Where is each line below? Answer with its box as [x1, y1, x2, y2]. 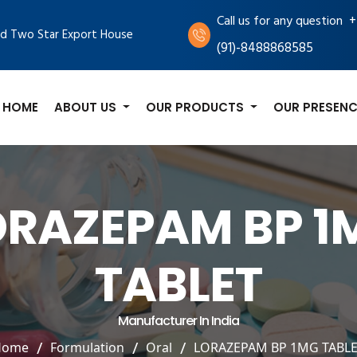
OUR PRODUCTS [146, 98, 248, 116]
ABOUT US [54, 98, 120, 116]
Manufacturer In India [118, 311, 239, 330]
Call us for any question [216, 11, 343, 32]
